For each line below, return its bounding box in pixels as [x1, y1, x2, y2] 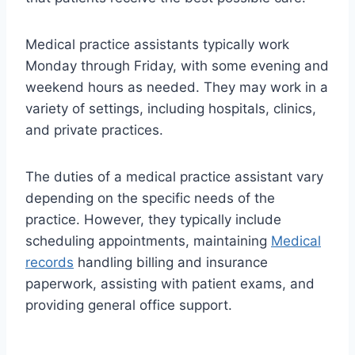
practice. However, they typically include [25, 212, 281, 228]
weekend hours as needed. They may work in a [25, 79, 328, 96]
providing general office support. [25, 297, 232, 314]
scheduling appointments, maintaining [25, 233, 271, 250]
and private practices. [25, 122, 163, 139]
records [25, 254, 74, 271]
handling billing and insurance [74, 254, 268, 271]
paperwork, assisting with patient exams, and [25, 276, 315, 292]
